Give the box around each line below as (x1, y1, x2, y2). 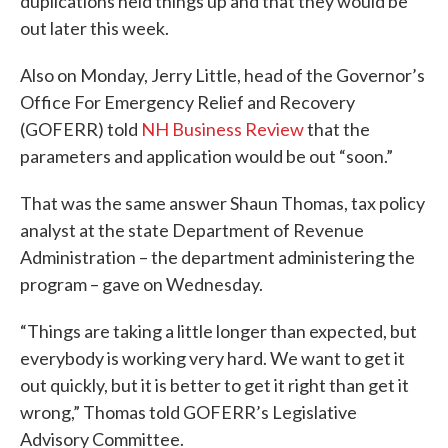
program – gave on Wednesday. (20, 273, 263, 295)
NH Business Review (141, 118, 304, 140)
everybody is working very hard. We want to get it (20, 347, 405, 369)
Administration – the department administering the (20, 246, 415, 268)
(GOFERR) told (20, 118, 141, 140)
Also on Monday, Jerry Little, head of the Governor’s (20, 64, 425, 86)
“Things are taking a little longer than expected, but (20, 320, 417, 342)
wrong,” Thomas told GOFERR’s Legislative (20, 401, 357, 423)
